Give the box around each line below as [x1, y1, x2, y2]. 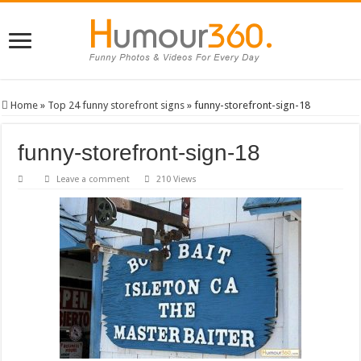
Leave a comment [56, 174, 131, 185]
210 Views [156, 174, 197, 185]
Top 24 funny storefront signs [48, 99, 185, 111]
